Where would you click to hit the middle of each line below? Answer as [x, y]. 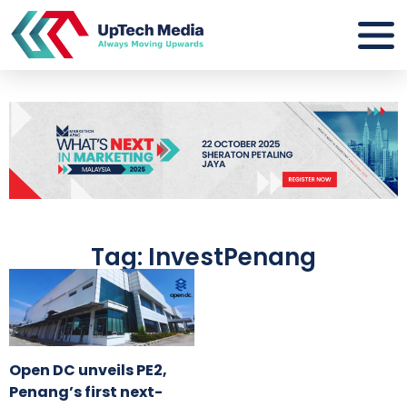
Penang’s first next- [86, 392]
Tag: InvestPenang [203, 258]
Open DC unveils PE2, [88, 371]
